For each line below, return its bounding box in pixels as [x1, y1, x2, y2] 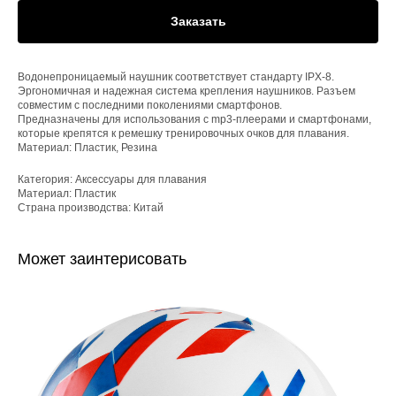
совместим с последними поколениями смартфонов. [18, 98, 282, 111]
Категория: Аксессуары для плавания [18, 172, 207, 186]
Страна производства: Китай [18, 201, 164, 214]
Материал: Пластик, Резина [18, 141, 157, 154]
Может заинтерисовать [18, 249, 187, 268]
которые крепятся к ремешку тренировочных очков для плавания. [18, 126, 349, 140]
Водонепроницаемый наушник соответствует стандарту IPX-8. [18, 70, 334, 83]
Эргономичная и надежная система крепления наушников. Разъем [18, 84, 355, 97]
